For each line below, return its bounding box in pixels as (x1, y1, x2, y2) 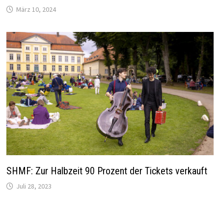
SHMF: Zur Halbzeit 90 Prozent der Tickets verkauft (6, 165, 208, 177)
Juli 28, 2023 (16, 182, 52, 191)
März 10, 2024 (16, 5, 56, 14)
